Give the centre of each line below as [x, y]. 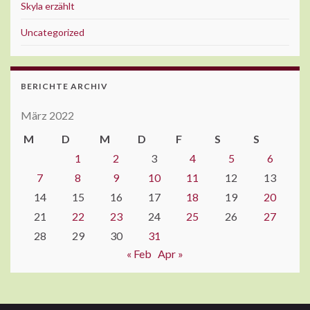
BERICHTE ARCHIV [64, 86]
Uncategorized [53, 33]
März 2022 [47, 116]
